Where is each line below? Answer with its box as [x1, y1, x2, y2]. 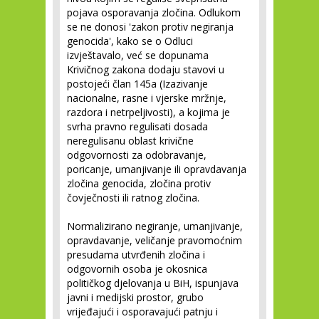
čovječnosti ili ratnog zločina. [67, 191, 199, 204]
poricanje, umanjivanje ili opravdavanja [67, 162, 246, 176]
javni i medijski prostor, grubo [67, 291, 204, 304]
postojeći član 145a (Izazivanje [67, 77, 208, 90]
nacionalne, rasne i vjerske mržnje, [67, 91, 226, 105]
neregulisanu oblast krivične [67, 134, 194, 147]
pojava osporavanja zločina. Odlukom [67, 6, 241, 19]
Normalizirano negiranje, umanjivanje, [67, 219, 243, 233]
